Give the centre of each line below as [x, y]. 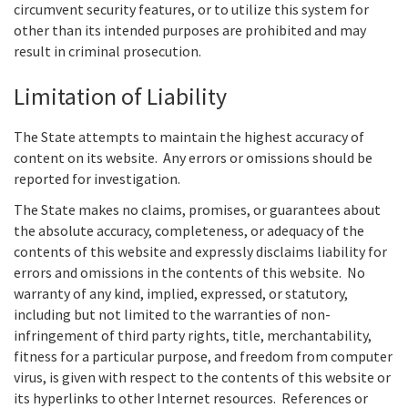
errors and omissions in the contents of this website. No [189, 273]
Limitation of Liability [120, 96]
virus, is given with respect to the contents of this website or [202, 377]
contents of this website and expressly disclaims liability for [200, 252]
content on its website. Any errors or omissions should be [193, 158]
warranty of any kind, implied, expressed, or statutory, [181, 294]
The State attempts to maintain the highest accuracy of [189, 137]
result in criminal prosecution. [107, 51]
